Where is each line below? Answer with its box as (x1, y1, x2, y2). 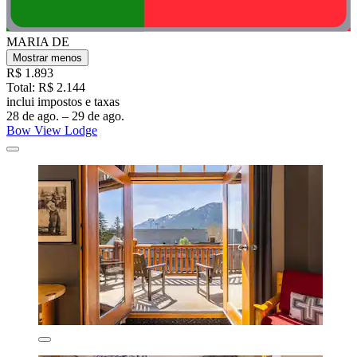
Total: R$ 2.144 (6, 80, 85, 95)
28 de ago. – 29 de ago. (6, 109, 124, 124)
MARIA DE (6, 35, 69, 49)
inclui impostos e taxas (6, 95, 120, 109)
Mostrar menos (13, 52, 82, 65)
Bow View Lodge (6, 124, 97, 138)
